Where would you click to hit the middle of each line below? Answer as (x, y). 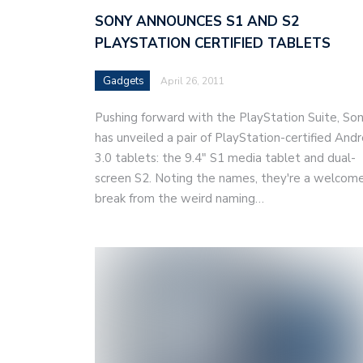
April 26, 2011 (192, 81)
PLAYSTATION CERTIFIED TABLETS (213, 43)
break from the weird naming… (179, 198)
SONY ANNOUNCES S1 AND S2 (197, 21)
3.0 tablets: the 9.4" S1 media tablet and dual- (225, 158)
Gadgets (124, 81)
